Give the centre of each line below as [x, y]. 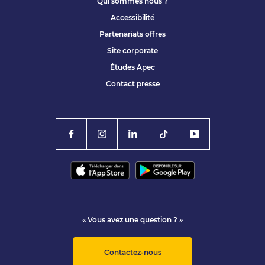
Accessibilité [132, 17]
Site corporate [132, 51]
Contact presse [132, 84]
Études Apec [132, 67]
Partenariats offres [132, 34]
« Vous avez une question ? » [132, 220]
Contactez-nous [132, 252]
